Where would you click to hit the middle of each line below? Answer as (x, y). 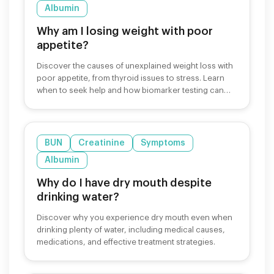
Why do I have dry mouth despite (124, 183)
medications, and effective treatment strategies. (126, 242)
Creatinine (102, 143)
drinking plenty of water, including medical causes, (131, 229)
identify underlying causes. (87, 102)
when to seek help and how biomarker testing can (130, 90)
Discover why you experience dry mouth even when (135, 217)
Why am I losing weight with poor (125, 31)
